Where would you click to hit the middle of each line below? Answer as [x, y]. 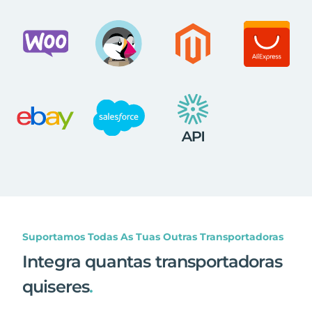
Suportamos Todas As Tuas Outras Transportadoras [153, 236]
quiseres [56, 286]
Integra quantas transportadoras [152, 261]
